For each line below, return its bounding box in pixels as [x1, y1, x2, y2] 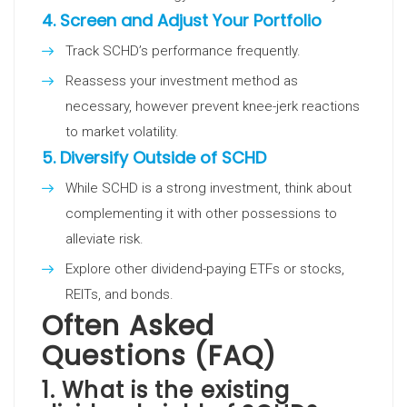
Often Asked [42, 307, 215, 345]
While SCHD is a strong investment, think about [65, 180, 352, 196]
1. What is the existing [42, 375, 291, 405]
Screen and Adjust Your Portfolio [60, 9, 322, 32]
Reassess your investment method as [65, 73, 298, 89]
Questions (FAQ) [42, 337, 277, 375]
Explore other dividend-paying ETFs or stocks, [65, 261, 344, 277]
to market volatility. [65, 124, 179, 140]
